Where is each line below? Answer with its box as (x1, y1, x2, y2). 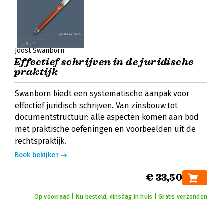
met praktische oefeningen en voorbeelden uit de (15, 124, 196, 134)
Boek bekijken (15, 151, 59, 159)
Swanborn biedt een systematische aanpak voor (15, 89, 189, 98)
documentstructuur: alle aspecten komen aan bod (15, 112, 199, 122)
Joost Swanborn (15, 46, 64, 55)
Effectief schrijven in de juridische (14, 56, 194, 68)
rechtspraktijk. (15, 136, 66, 146)
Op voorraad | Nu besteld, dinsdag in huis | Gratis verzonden (34, 193, 207, 200)
